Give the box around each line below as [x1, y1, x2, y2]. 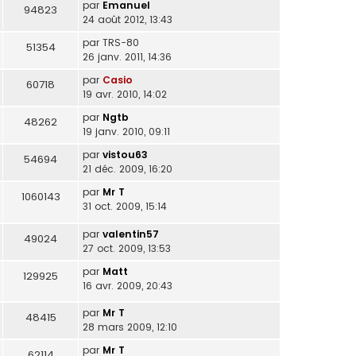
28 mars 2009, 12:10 [83, 320, 177, 335]
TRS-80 [103, 36, 139, 50]
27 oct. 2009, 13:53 [83, 241, 171, 255]
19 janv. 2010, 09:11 [83, 125, 170, 139]
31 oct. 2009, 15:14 [83, 199, 167, 214]
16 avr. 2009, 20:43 [83, 278, 172, 292]
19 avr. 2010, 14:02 [83, 87, 167, 102]
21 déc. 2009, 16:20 [83, 162, 172, 176]
